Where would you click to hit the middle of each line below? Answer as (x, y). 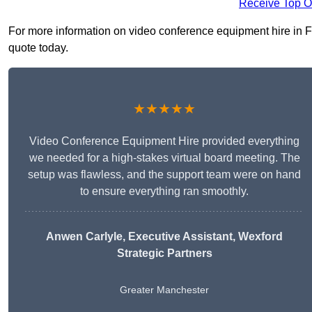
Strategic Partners (164, 253)
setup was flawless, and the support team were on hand (164, 175)
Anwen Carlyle (84, 237)
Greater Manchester (164, 290)
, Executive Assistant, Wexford (203, 237)
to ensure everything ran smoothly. (164, 192)
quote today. (38, 48)
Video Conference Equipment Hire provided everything (164, 141)
